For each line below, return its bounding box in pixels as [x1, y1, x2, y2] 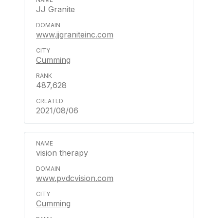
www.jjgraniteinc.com [36, 30, 113, 39]
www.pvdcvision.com [36, 173, 113, 183]
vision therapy [36, 148, 88, 158]
